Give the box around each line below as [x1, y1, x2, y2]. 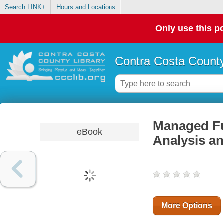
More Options [161, 201, 212, 210]
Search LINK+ [4, 3, 46, 11]
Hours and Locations [56, 3, 115, 11]
